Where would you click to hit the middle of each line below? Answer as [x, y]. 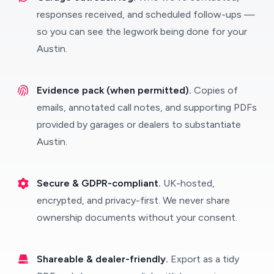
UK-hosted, [189, 183]
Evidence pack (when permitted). [115, 91]
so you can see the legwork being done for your [142, 32]
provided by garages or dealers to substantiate [139, 125]
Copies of [216, 91]
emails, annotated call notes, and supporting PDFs [147, 108]
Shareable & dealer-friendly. [104, 259]
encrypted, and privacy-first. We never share [133, 201]
